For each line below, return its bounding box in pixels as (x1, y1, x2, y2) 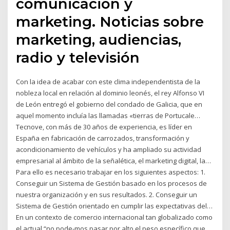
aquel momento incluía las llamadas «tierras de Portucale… (16, 110, 201, 120)
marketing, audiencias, (16, 30, 182, 48)
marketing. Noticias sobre (16, 12, 204, 30)
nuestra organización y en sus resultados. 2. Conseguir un (16, 189, 198, 199)
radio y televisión (16, 48, 140, 66)
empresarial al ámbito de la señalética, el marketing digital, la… (16, 156, 212, 165)
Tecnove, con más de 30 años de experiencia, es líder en (16, 122, 193, 131)
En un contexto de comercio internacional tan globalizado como (16, 212, 213, 222)
